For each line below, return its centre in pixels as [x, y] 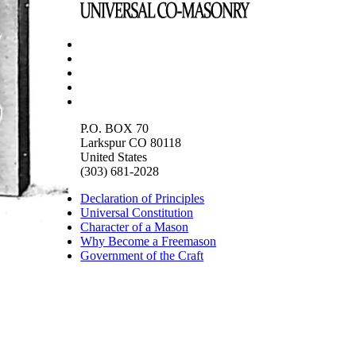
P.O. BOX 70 [115, 129]
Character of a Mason [135, 227]
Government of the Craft [142, 256]
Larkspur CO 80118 [131, 143]
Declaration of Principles [143, 199]
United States [114, 157]
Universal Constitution [137, 213]
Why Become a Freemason [149, 242]
